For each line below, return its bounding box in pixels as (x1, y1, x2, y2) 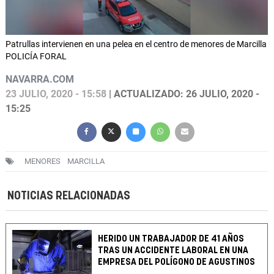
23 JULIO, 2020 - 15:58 (6, 88, 106, 100)
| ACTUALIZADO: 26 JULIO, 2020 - (106, 88, 259, 100)
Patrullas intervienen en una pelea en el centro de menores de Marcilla (6, 39, 267, 50)
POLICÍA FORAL (6, 51, 67, 62)
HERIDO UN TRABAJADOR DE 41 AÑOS (98, 234, 245, 244)
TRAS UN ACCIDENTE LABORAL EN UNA (98, 246, 249, 256)
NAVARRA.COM (6, 73, 74, 86)
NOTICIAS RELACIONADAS (7, 190, 130, 202)
